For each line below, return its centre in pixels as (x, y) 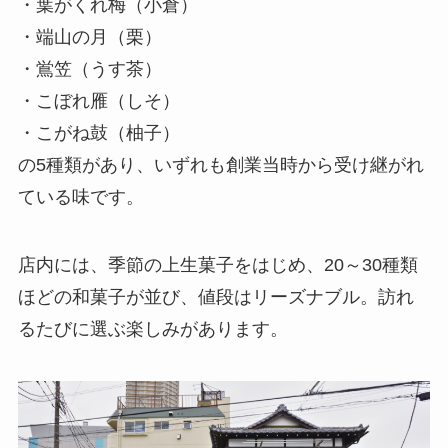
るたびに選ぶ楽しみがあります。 (152, 329)
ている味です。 (80, 197)
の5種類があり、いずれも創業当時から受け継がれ (220, 165)
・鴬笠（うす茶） (89, 69)
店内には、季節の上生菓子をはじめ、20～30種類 (217, 265)
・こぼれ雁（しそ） (98, 101)
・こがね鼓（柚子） (98, 133)
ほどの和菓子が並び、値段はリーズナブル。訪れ (215, 297)
